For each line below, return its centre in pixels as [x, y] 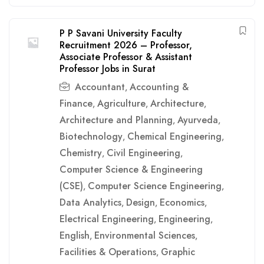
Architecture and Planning [116, 120]
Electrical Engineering [107, 219]
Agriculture [121, 103]
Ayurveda [198, 120]
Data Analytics [90, 202]
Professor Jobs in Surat [108, 69]
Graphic [178, 252]
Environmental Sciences [145, 235]
